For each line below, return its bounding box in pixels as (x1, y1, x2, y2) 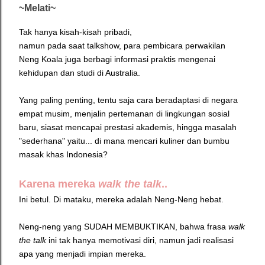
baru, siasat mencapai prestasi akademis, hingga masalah (19, 122, 237, 132)
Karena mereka (19, 178, 98, 190)
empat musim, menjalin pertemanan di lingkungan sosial (19, 109, 230, 119)
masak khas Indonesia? (19, 150, 108, 160)
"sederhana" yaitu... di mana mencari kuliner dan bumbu (19, 136, 230, 146)
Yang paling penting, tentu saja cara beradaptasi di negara (19, 95, 238, 105)
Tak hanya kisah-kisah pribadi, (19, 27, 134, 37)
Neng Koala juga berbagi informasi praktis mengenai (19, 54, 215, 64)
